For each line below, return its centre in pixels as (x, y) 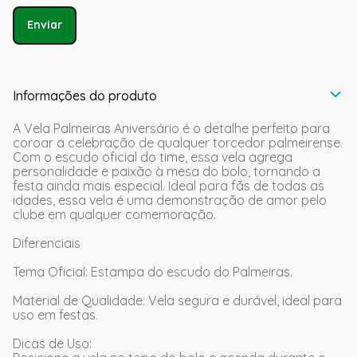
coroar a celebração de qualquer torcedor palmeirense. (178, 143)
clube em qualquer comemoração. (114, 214)
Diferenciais (47, 243)
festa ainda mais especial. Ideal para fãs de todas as (169, 186)
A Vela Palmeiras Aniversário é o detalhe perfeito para (171, 128)
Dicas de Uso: (52, 343)
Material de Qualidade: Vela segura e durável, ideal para (177, 300)
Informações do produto (85, 96)
